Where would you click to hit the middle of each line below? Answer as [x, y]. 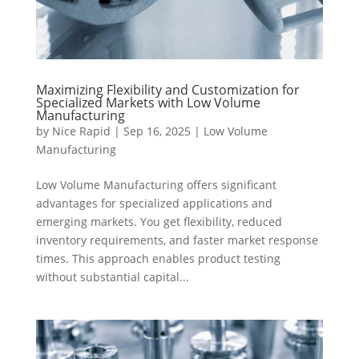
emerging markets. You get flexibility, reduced [159, 221]
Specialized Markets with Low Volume [148, 102]
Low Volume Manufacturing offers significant [156, 184]
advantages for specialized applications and [154, 203]
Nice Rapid [81, 131]
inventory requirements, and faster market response [177, 240]
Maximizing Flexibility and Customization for [167, 89]
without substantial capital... [112, 276]
